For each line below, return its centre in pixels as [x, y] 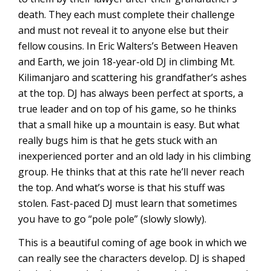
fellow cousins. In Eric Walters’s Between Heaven [128, 46]
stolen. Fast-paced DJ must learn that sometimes [128, 203]
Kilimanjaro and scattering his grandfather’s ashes [132, 77]
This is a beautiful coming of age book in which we [132, 243]
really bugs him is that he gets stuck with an [118, 140]
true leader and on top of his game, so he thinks [127, 109]
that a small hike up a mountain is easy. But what [129, 125]
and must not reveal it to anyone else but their [123, 30]
